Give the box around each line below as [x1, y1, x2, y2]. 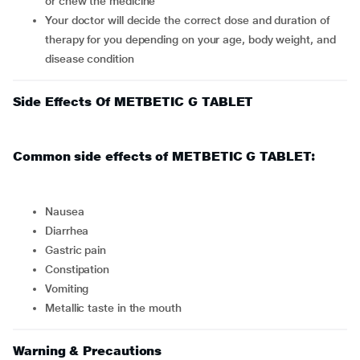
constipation [52, 263, 110, 276]
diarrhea [52, 224, 89, 237]
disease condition [45, 52, 134, 65]
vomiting [51, 282, 89, 295]
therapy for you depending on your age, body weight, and [45, 33, 336, 46]
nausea [52, 205, 84, 218]
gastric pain [52, 243, 107, 256]
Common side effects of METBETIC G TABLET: [13, 149, 315, 164]
